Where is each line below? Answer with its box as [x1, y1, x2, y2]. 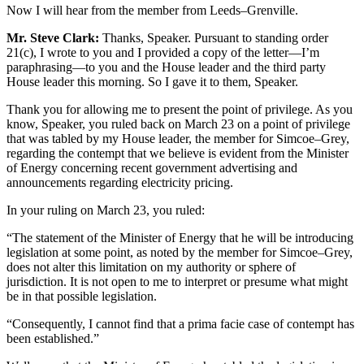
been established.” [6, 331, 99, 346]
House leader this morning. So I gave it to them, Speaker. [6, 75, 298, 89]
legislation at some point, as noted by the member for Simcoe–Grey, [6, 245, 353, 260]
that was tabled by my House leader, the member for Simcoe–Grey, [6, 132, 349, 146]
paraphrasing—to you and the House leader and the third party [6, 60, 326, 75]
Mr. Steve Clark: [6, 31, 99, 45]
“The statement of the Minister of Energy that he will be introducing [6, 231, 353, 245]
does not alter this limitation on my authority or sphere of [6, 260, 296, 275]
